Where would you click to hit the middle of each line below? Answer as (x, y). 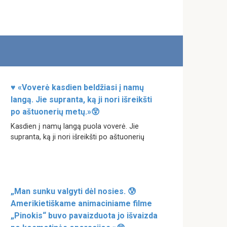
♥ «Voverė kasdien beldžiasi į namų (77, 87)
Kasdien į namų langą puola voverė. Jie (75, 126)
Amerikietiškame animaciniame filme (81, 203)
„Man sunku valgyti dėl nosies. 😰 (73, 191)
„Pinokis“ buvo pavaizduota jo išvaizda (84, 215)
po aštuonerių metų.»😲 (55, 112)
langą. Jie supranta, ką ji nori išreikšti (81, 100)
